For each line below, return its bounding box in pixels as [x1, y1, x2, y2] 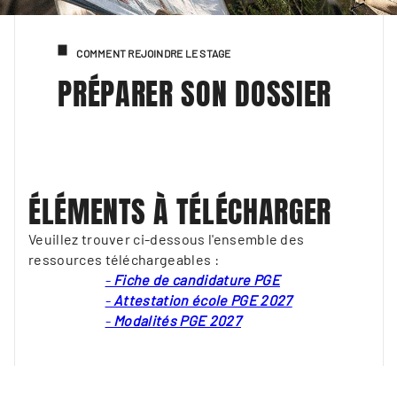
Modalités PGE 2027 [113, 312, 241, 330]
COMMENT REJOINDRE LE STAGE [76, 47, 231, 60]
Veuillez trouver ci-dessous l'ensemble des [28, 230, 305, 248]
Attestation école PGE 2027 [113, 292, 292, 309]
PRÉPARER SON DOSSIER [58, 71, 331, 117]
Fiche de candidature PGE [113, 271, 280, 289]
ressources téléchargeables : [28, 251, 219, 269]
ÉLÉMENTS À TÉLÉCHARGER [28, 189, 331, 235]
